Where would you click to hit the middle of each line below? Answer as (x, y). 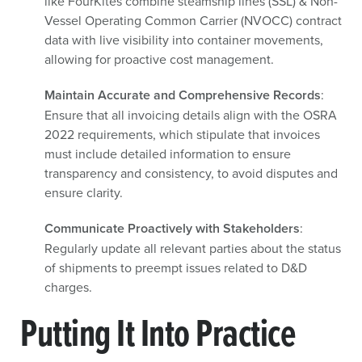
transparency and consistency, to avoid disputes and (191, 173)
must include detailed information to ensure (168, 154)
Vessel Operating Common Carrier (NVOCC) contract (193, 20)
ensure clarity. (84, 192)
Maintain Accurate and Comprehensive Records (183, 95)
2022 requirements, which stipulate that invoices (182, 134)
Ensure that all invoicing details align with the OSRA (191, 115)
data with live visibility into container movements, (184, 40)
